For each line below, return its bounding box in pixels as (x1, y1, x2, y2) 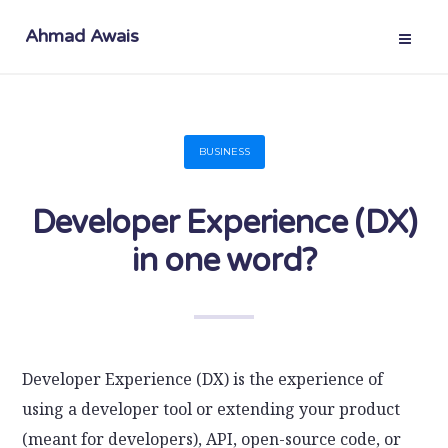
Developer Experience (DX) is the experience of (22, 367, 384, 390)
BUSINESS (198, 144, 250, 158)
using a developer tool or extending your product (22, 397, 401, 420)
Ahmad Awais (25, 25, 139, 47)
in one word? (132, 241, 316, 280)
